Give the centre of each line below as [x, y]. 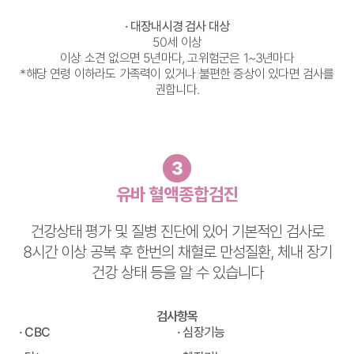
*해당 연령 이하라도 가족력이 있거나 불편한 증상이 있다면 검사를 [177, 74]
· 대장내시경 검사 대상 [177, 26]
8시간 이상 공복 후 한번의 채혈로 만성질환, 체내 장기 [177, 252]
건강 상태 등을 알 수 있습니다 [177, 272]
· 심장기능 [201, 331]
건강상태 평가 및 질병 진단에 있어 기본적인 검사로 [177, 231]
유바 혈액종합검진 [177, 194]
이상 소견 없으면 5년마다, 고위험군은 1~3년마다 [177, 58]
